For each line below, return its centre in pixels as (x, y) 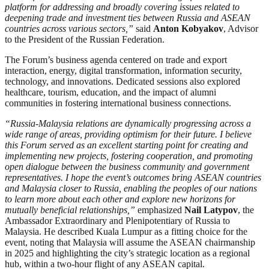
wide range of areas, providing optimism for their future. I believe (128, 134)
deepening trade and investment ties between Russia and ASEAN (128, 17)
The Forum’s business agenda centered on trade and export (116, 59)
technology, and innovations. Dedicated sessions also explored (122, 81)
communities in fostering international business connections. (118, 103)
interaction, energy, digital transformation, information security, (123, 70)
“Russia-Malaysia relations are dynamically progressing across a (128, 123)
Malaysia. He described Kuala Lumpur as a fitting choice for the (126, 231)
